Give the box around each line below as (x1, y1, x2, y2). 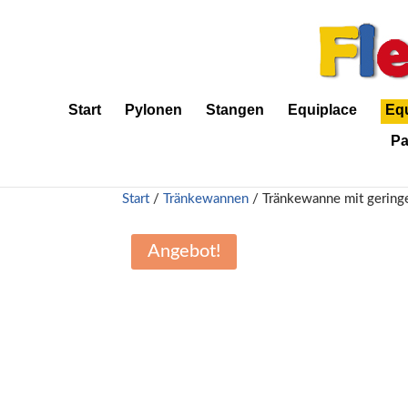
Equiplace (288, 102, 357, 117)
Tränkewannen (163, 192, 250, 206)
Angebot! (148, 242, 221, 260)
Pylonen (125, 102, 182, 117)
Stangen (206, 102, 264, 117)
